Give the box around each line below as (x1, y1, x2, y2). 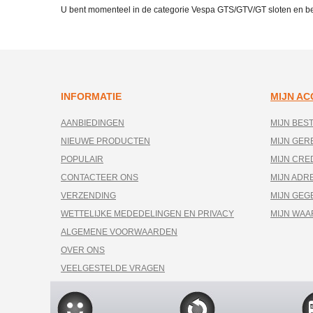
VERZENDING (61, 191, 116, 201)
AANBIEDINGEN (61, 118, 124, 128)
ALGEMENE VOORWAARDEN (61, 227, 177, 237)
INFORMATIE (61, 91, 122, 102)
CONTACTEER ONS (61, 173, 138, 182)
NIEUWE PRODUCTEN (61, 136, 150, 146)
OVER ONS (61, 245, 105, 255)
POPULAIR (61, 154, 103, 164)
